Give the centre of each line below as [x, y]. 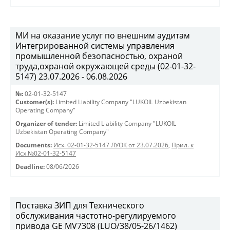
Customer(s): [35, 102]
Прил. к [183, 145]
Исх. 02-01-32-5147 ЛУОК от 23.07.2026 [111, 145]
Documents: [34, 145]
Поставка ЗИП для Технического [80, 205]
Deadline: [30, 167]
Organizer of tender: [46, 123]
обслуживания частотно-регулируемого [96, 216]
